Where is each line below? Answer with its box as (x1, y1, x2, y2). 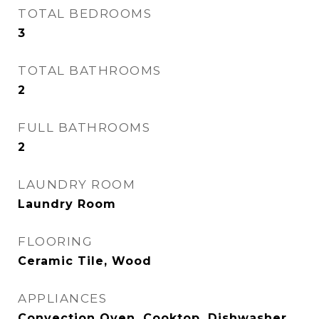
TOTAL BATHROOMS (18, 63, 162, 78)
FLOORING (18, 234, 93, 249)
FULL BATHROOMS (18, 120, 150, 135)
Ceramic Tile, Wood (18, 254, 152, 268)
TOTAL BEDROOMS (18, 6, 152, 21)
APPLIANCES (18, 291, 107, 305)
